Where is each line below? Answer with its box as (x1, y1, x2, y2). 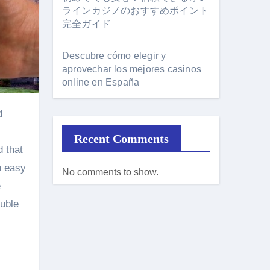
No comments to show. (62, 167, 159, 177)
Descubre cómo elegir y (62, 51, 166, 61)
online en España (62, 77, 140, 87)
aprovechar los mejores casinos (62, 64, 201, 74)
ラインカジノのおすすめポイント (62, 5, 209, 16)
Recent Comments (74, 132, 169, 145)
